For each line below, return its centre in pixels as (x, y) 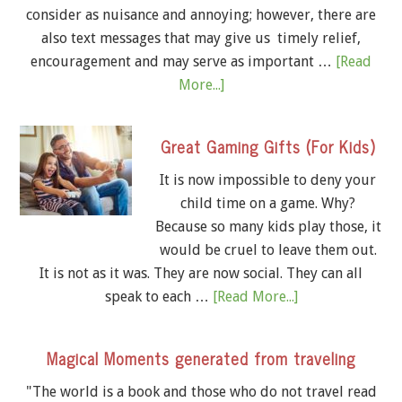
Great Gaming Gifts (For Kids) (268, 147)
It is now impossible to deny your (268, 180)
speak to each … (158, 297)
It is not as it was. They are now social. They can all (201, 274)
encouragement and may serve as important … (183, 62)
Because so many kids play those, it (268, 227)
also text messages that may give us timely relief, (201, 39)
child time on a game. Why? (268, 204)
